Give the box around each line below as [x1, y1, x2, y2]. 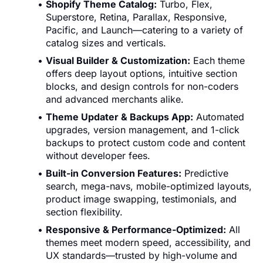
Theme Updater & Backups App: [46, 110, 193, 123]
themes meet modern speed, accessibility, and [46, 236, 251, 248]
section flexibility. [46, 205, 123, 218]
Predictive [181, 167, 228, 179]
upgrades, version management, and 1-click [46, 123, 240, 136]
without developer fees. [46, 149, 150, 161]
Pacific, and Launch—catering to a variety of [46, 23, 243, 36]
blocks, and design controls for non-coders [46, 80, 238, 92]
